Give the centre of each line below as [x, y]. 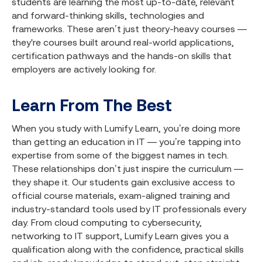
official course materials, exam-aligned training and [121, 195]
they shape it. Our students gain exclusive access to [123, 182]
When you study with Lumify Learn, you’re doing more [126, 128]
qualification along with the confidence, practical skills [128, 249]
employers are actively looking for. [84, 69]
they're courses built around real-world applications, [123, 42]
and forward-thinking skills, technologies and [108, 15]
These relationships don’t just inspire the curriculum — [127, 168]
